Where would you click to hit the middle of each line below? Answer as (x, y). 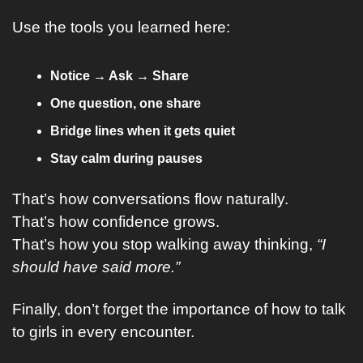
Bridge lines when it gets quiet (143, 131)
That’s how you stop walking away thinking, (164, 244)
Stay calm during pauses (126, 158)
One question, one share (126, 103)
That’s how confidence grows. (116, 222)
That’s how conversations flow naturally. (150, 199)
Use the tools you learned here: (121, 27)
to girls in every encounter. (103, 332)
